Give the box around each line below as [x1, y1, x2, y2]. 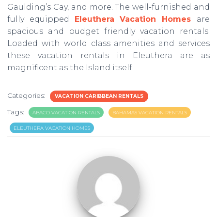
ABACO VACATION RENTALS [32, 109, 100, 116]
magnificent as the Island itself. [7, 62, 134, 72]
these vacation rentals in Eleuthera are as [7, 50, 210, 60]
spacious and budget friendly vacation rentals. [7, 26, 210, 36]
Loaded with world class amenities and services [7, 38, 210, 48]
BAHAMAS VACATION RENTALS [112, 109, 187, 116]
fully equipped [7, 14, 75, 24]
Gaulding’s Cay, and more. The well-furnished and [7, 2, 210, 12]
